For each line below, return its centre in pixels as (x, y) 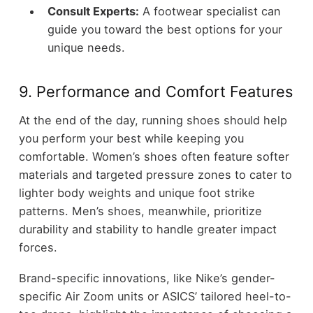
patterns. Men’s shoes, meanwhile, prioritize (140, 211)
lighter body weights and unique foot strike (137, 192)
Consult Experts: (93, 12)
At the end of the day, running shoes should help (153, 120)
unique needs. (86, 48)
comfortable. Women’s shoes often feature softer (154, 156)
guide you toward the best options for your (165, 30)
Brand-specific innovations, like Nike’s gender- (147, 278)
